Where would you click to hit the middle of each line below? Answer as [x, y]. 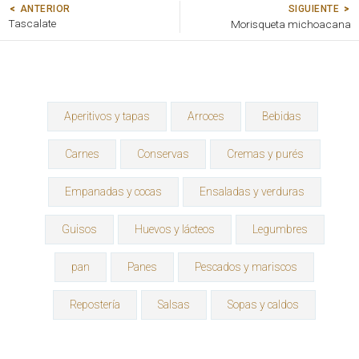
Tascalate [32, 24]
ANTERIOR [45, 9]
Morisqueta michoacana [290, 24]
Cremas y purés [265, 154]
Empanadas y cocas [113, 192]
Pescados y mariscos [246, 267]
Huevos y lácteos [174, 230]
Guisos [79, 230]
